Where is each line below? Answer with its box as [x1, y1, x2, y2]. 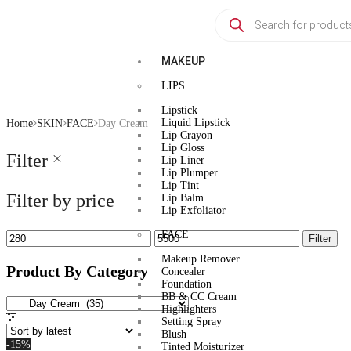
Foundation [161, 278, 212, 290]
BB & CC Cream [161, 291, 237, 302]
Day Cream [98, 118, 148, 129]
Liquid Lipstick [161, 117, 230, 128]
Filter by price [6, 190, 114, 211]
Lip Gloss [161, 142, 204, 154]
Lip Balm [161, 192, 204, 204]
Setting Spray [161, 316, 222, 327]
